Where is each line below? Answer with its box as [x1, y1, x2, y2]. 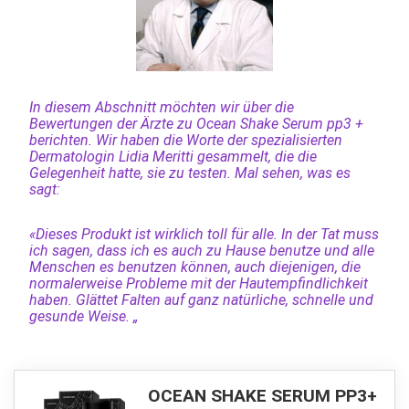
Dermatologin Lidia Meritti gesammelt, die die [28, 147, 317, 165]
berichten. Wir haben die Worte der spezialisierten [28, 131, 342, 149]
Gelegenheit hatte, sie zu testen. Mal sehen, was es [28, 163, 351, 182]
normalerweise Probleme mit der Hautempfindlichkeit [28, 274, 368, 292]
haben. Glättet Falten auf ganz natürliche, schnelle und [28, 290, 373, 309]
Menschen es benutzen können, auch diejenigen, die [28, 257, 361, 276]
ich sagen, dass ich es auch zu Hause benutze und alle [28, 241, 374, 259]
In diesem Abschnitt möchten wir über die [28, 98, 294, 116]
